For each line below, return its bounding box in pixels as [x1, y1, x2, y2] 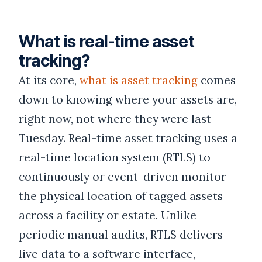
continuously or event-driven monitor [19, 170, 226, 184]
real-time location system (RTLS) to [19, 150, 211, 165]
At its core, [19, 73, 80, 88]
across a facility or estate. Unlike [19, 208, 196, 223]
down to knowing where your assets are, [19, 92, 237, 107]
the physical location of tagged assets [19, 189, 223, 204]
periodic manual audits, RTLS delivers [19, 227, 223, 242]
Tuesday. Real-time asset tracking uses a [19, 131, 237, 146]
